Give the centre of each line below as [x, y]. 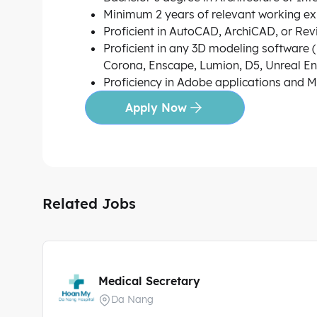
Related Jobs [89, 203]
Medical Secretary [149, 281]
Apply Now [156, 108]
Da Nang [132, 299]
